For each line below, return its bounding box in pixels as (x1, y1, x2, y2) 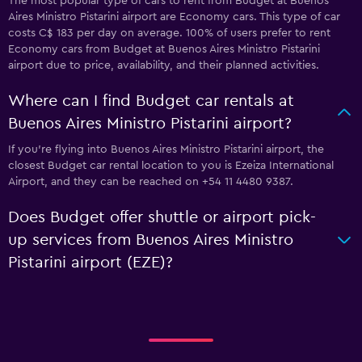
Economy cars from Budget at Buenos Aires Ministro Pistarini (8, 44, 320, 55)
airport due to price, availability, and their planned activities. (8, 60, 319, 71)
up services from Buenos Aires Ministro (8, 232, 293, 248)
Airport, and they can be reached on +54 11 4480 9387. (8, 176, 293, 187)
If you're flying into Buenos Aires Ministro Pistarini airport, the (8, 144, 324, 155)
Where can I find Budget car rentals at (8, 93, 294, 109)
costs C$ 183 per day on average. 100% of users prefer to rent (8, 27, 330, 39)
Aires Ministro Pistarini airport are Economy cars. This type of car (8, 11, 340, 23)
